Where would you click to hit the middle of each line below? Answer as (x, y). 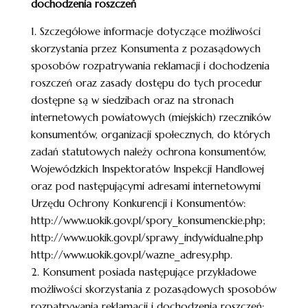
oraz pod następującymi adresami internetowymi (145, 186)
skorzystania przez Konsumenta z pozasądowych (145, 48)
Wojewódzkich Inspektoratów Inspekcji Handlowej (147, 169)
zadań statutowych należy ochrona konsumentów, (148, 152)
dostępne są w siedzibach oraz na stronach (132, 100)
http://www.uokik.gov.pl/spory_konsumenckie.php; (148, 220)
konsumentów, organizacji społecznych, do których (150, 134)
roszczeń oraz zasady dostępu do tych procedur (146, 83)
